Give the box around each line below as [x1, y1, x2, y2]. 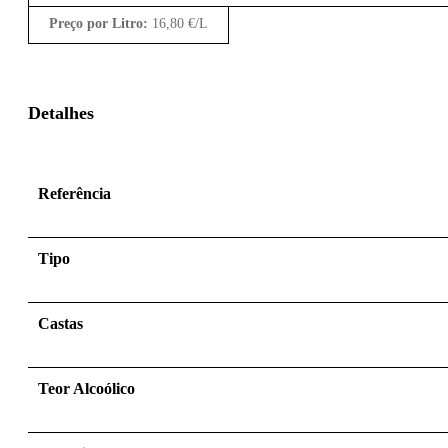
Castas [38, 315, 83, 333]
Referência [38, 185, 111, 203]
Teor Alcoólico [38, 380, 135, 398]
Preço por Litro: [49, 15, 148, 31]
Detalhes [28, 103, 94, 124]
